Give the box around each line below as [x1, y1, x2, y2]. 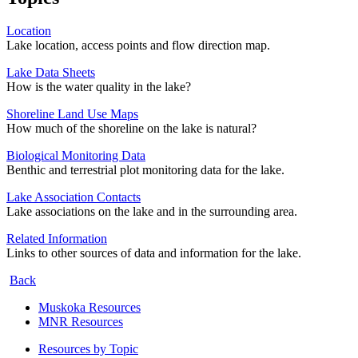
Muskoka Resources [38, 300, 141, 315]
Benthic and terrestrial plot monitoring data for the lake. [6, 163, 284, 177]
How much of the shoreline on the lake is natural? [6, 121, 257, 136]
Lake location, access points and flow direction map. [6, 38, 270, 53]
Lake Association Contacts [6, 190, 141, 205]
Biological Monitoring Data [6, 149, 145, 163]
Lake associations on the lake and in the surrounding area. [6, 205, 297, 219]
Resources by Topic [38, 342, 138, 356]
